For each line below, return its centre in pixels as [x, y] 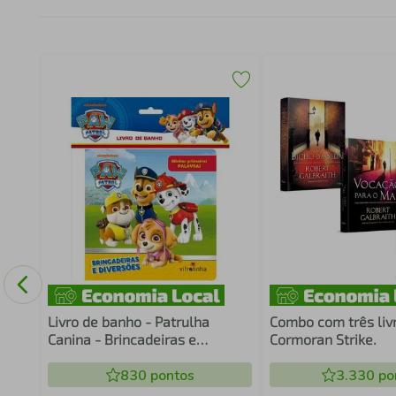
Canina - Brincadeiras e [122, 339]
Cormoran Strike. [324, 339]
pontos [170, 376]
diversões [78, 357]
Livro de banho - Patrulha [128, 321]
